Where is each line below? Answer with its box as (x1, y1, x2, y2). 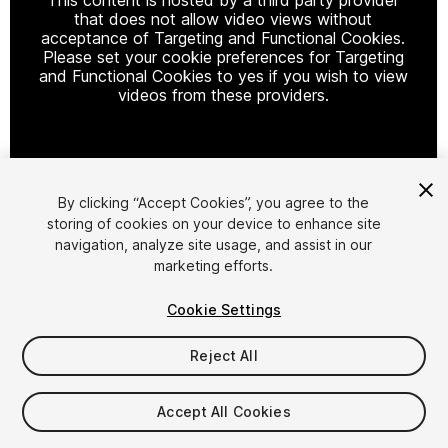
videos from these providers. (117, 84, 329, 105)
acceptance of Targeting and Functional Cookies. (41, 27, 406, 48)
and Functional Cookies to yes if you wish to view (38, 65, 408, 86)
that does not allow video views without (74, 8, 373, 29)
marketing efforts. (154, 257, 274, 274)
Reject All (190, 347, 258, 364)
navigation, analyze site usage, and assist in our (55, 236, 373, 253)
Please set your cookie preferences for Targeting (42, 46, 404, 67)
